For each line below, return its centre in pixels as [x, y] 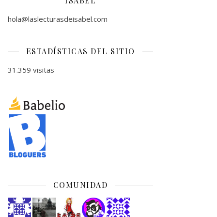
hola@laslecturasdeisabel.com [58, 19]
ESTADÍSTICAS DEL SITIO [80, 51]
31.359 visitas [31, 70]
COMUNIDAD [80, 185]
